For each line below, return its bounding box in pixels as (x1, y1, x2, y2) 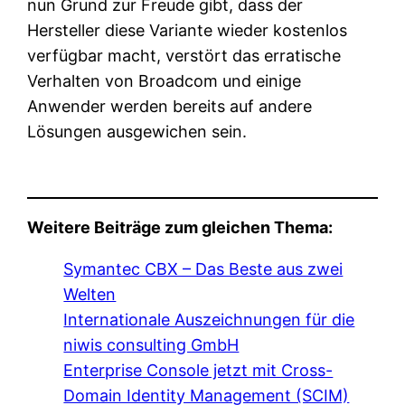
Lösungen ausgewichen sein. (27, 121, 248, 141)
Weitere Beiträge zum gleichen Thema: (27, 217, 334, 237)
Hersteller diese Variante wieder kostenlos (27, 20, 348, 40)
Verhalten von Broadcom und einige (27, 71, 302, 90)
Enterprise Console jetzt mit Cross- (63, 360, 334, 380)
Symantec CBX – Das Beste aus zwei (63, 259, 344, 278)
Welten (63, 284, 117, 304)
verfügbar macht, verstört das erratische (27, 45, 342, 65)
